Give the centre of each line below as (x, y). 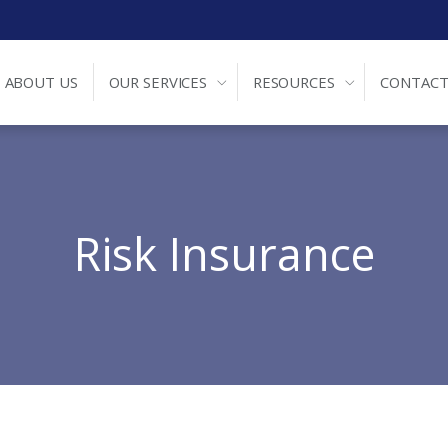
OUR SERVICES (158, 82)
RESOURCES (293, 82)
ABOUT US (41, 82)
